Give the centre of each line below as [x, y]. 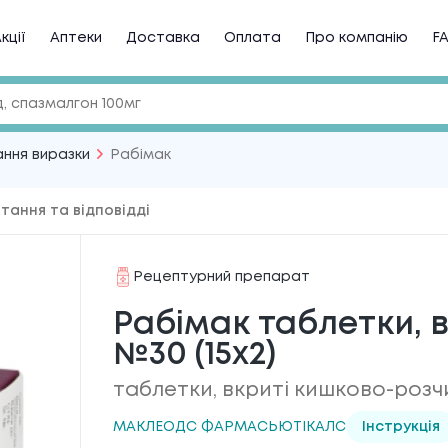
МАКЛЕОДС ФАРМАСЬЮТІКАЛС [229, 427]
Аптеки [76, 38]
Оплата [252, 38]
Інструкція [400, 427]
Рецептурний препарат [221, 277]
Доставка [163, 38]
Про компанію [356, 38]
